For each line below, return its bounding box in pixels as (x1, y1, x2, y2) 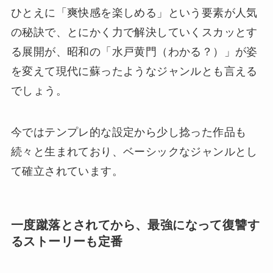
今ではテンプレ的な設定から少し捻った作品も (10, 126, 247, 139)
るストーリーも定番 (10, 235, 123, 249)
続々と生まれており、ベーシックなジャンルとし (10, 146, 258, 158)
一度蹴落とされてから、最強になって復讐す (10, 218, 260, 232)
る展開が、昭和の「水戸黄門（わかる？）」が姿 (10, 46, 258, 58)
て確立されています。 (10, 165, 123, 178)
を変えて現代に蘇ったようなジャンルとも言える (10, 65, 258, 78)
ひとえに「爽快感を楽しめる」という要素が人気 (10, 7, 258, 19)
